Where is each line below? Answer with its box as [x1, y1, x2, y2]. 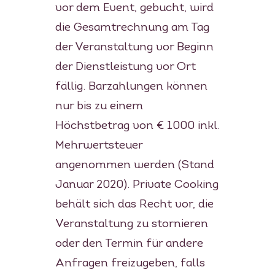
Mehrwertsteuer [55, 139, 142, 152]
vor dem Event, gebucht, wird [55, 2, 214, 14]
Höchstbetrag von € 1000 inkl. [55, 120, 220, 132]
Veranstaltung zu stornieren [55, 218, 208, 230]
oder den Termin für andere [55, 238, 203, 250]
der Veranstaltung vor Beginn [55, 41, 214, 53]
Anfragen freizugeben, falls [55, 257, 205, 269]
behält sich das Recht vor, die [55, 198, 214, 211]
